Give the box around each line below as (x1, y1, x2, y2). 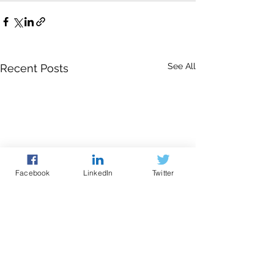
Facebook (15, 168, 50, 177)
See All (168, 61, 196, 72)
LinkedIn (83, 168, 113, 177)
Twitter (152, 168, 174, 177)
